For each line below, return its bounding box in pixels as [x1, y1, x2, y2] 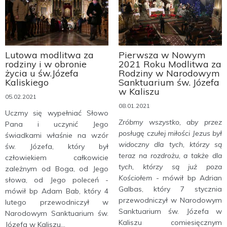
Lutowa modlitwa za [5, 49, 94, 61]
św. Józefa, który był [5, 142, 108, 152]
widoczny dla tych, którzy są [119, 140, 222, 149]
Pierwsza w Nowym [119, 49, 206, 61]
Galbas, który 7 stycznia [119, 184, 222, 194]
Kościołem [119, 173, 152, 183]
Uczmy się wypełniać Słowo [5, 108, 108, 118]
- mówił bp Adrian [152, 173, 222, 183]
